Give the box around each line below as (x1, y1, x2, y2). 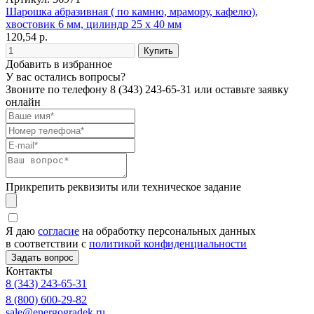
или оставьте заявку (191, 83, 289, 95)
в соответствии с (6, 237, 89, 250)
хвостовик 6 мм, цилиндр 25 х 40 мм (6, 18, 182, 30)
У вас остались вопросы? (6, 70, 125, 83)
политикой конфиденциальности (89, 237, 247, 250)
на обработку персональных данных (79, 224, 256, 237)
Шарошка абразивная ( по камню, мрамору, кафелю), (6, 5, 258, 18)
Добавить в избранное (6, 57, 112, 70)
